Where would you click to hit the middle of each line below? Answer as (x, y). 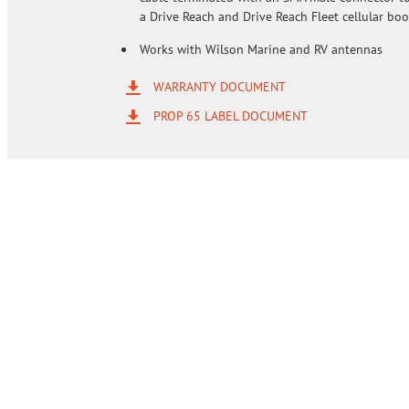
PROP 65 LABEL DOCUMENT (231, 115)
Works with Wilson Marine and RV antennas (261, 49)
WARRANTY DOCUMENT (220, 86)
